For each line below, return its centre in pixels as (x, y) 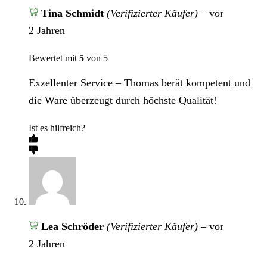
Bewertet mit (54, 58)
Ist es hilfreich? (57, 128)
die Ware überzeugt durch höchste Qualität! (123, 100)
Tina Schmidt (74, 13)
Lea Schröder (74, 226)
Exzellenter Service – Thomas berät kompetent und (139, 83)
